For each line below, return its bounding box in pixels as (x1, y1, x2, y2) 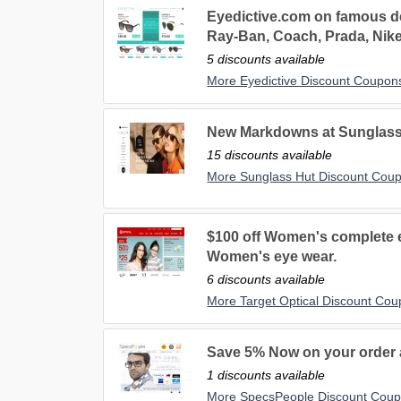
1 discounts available (207, 368, 326, 383)
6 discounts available (207, 272, 326, 287)
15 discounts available (207, 148, 333, 163)
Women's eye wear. (207, 249, 337, 265)
